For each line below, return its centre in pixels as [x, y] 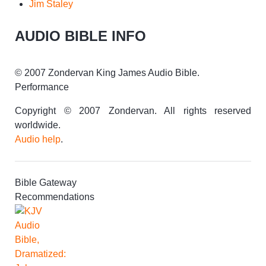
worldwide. [38, 125]
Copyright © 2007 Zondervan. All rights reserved [133, 110]
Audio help [38, 139]
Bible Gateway [46, 182]
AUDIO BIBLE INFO [80, 36]
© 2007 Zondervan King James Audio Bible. [107, 72]
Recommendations [55, 197]
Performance [42, 87]
